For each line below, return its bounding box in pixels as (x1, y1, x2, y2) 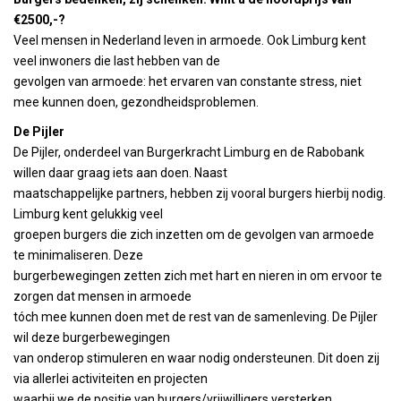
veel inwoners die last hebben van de (13, 54, 220, 68)
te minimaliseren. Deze (13, 248, 143, 262)
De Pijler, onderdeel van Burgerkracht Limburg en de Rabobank (13, 145, 364, 159)
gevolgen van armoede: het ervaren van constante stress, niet (13, 74, 362, 89)
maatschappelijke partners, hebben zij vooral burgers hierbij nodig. (13, 186, 386, 200)
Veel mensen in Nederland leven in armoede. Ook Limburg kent (13, 33, 366, 47)
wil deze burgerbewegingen (13, 330, 170, 345)
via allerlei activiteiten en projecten (13, 371, 208, 386)
